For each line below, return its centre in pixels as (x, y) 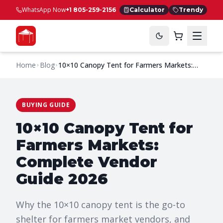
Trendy (191, 10)
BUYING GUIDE (46, 105)
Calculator (147, 10)
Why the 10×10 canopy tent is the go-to (101, 205)
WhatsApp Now (44, 10)
